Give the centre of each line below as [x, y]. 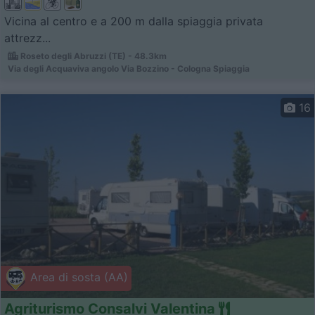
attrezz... [27, 38]
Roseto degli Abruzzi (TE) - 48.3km [92, 56]
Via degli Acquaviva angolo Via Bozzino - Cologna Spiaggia [129, 68]
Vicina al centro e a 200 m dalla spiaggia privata [134, 21]
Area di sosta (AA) [77, 277]
